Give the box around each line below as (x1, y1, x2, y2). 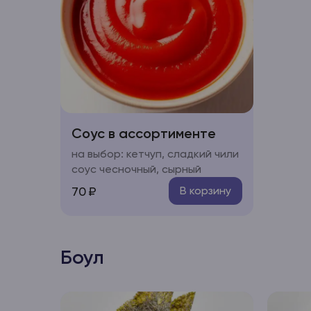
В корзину (179, 184, 231, 197)
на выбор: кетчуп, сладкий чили (72, 147, 239, 160)
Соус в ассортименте (72, 125, 216, 142)
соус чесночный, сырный (72, 162, 201, 176)
